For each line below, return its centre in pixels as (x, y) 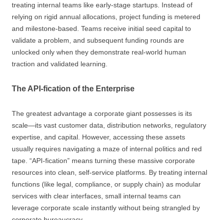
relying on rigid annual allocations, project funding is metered (106, 17)
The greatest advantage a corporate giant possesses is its (102, 113)
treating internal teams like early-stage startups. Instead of (102, 5)
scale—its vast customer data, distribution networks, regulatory (109, 125)
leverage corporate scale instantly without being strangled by (106, 208)
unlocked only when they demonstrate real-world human (99, 52)
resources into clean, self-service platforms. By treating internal (110, 172)
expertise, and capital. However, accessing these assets (98, 137)
